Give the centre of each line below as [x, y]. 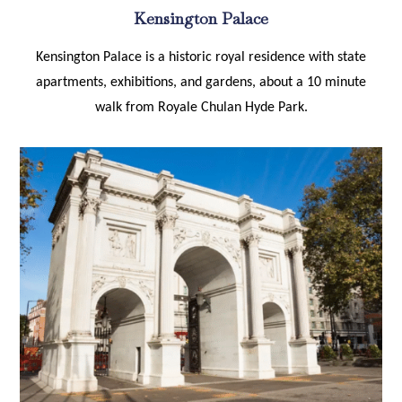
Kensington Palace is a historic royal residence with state [201, 57]
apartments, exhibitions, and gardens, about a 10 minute [201, 82]
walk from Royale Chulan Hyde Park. [201, 107]
